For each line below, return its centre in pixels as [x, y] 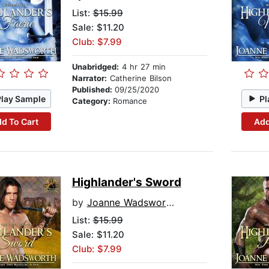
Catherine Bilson [139, 78]
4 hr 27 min [142, 67]
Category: [92, 101]
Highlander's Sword [126, 183]
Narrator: [89, 78]
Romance [130, 101]
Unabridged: [95, 67]
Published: [93, 90]
